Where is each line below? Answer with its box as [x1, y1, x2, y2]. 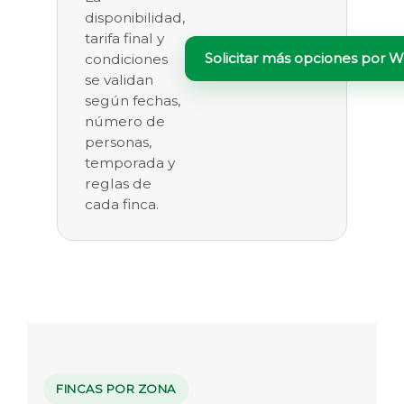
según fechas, [85, 91, 180, 109]
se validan [85, 70, 153, 88]
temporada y [85, 153, 175, 171]
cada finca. [85, 195, 159, 213]
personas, [85, 133, 151, 151]
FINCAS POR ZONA [56, 381, 176, 396]
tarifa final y [85, 29, 164, 47]
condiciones [85, 50, 168, 68]
